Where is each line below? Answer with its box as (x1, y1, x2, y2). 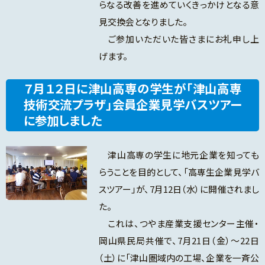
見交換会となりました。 (98, 15, 188, 28)
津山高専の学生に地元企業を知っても (98, 148, 259, 161)
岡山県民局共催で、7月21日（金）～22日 (98, 234, 259, 247)
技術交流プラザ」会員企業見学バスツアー (24, 95, 241, 114)
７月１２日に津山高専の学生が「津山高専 (24, 79, 241, 98)
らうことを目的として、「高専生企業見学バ (98, 166, 259, 179)
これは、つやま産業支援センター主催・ (98, 217, 259, 230)
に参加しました (24, 111, 102, 130)
